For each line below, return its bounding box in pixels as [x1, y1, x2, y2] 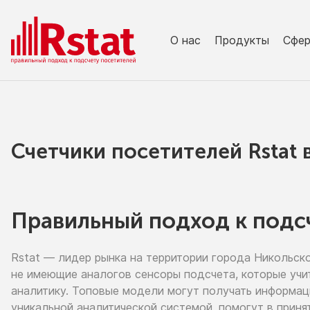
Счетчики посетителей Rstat [11, 139, 302, 164]
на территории [130, 250, 208, 264]
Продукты [215, 33, 269, 47]
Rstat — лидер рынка [11, 250, 130, 264]
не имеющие [11, 267, 77, 281]
